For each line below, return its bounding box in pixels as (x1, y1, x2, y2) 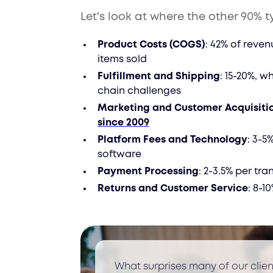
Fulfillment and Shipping (97, 72, 220, 81)
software (97, 150, 141, 159)
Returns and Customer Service (97, 184, 248, 193)
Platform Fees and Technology (97, 135, 247, 144)
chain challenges (97, 87, 181, 96)
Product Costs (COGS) (97, 40, 205, 49)
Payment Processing (97, 167, 199, 176)
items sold (97, 55, 147, 64)
